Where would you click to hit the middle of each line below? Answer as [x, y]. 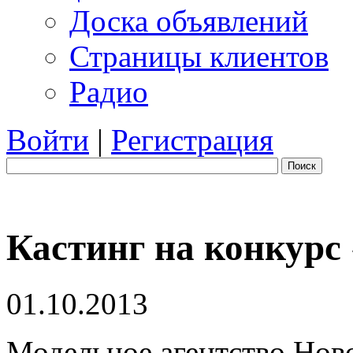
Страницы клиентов [199, 56]
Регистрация [192, 140]
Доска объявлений [189, 21]
